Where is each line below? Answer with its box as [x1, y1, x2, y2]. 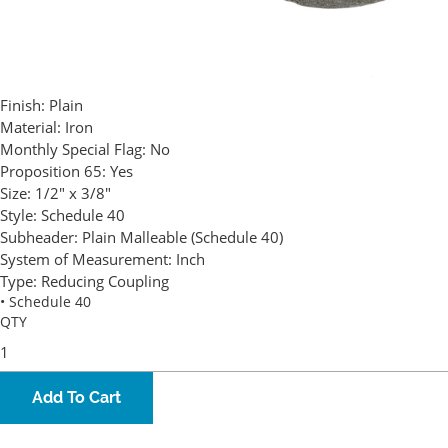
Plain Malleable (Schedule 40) [82, 227, 283, 248]
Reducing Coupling [41, 271, 169, 292]
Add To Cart [32, 388, 121, 408]
